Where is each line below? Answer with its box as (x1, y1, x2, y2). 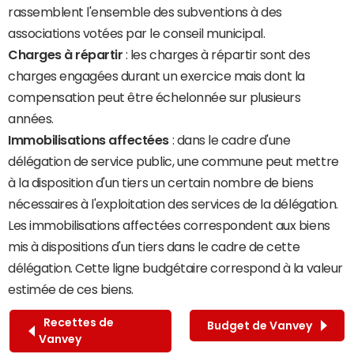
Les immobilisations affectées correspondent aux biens (8, 219, 330, 232)
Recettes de (39, 317, 114, 329)
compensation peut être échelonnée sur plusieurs (8, 91, 301, 104)
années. (8, 112, 54, 126)
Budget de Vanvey (207, 319, 317, 331)
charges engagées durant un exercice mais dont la (8, 70, 305, 83)
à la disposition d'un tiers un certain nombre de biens (8, 176, 314, 190)
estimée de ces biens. (8, 283, 134, 296)
